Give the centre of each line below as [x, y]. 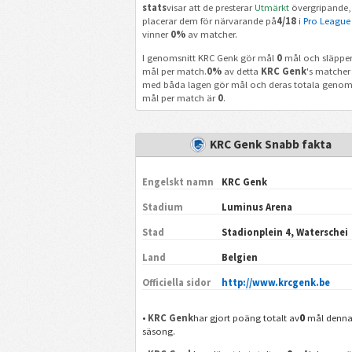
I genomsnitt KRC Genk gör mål [209, 57]
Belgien [239, 257]
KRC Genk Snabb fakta [271, 144]
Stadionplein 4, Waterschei [284, 232]
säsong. [159, 331]
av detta [241, 71]
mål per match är [180, 97]
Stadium [163, 207]
